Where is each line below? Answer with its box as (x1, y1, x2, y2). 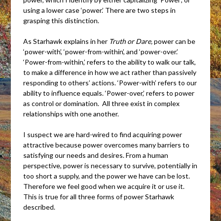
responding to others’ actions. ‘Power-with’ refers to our (23, 78, 197, 87)
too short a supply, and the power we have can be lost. (23, 171, 190, 180)
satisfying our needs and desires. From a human (23, 150, 169, 159)
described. (23, 202, 57, 211)
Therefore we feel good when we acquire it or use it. (23, 182, 185, 190)
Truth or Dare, (109, 37, 154, 45)
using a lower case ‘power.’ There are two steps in (23, 5, 176, 14)
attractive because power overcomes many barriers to (23, 140, 190, 149)
